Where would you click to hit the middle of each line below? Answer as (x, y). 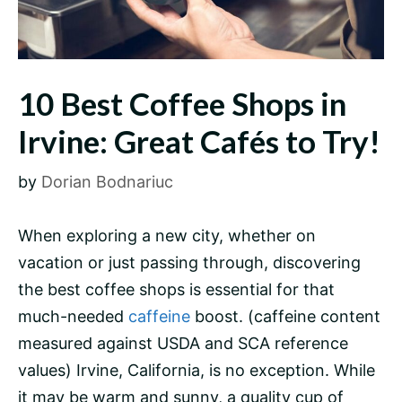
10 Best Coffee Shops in (182, 104)
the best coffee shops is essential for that (176, 290)
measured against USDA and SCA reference (183, 344)
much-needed (73, 317)
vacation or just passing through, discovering (189, 263)
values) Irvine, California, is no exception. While (197, 371)
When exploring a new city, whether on (167, 236)
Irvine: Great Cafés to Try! (199, 141)
